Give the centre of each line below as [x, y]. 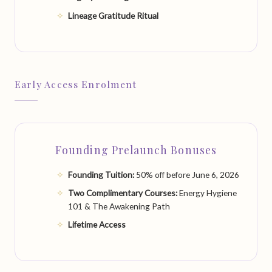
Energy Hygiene [207, 192]
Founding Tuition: [101, 174]
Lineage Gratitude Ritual [114, 15]
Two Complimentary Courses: [123, 192]
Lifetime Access [97, 225]
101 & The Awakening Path [119, 206]
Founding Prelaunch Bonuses [136, 150]
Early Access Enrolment [76, 84]
